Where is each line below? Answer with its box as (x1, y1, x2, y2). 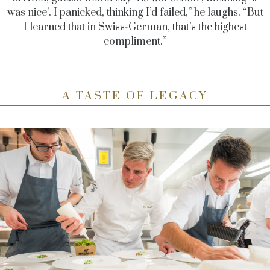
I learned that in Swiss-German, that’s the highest (23, 20, 247, 34)
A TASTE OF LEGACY (62, 89, 208, 104)
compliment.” (104, 35, 166, 49)
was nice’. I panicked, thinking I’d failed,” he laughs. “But (7, 6, 263, 20)
